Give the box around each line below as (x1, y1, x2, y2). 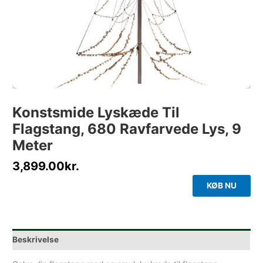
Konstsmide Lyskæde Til (12, 104, 180, 122)
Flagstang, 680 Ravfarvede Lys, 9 (12, 120, 242, 138)
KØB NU (206, 181, 237, 191)
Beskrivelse (12, 234, 59, 244)
